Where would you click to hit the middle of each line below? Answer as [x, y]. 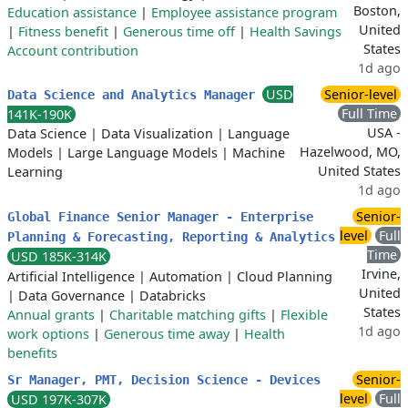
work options [48, 334]
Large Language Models [143, 153]
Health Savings [296, 31]
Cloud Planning [285, 276]
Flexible [304, 315]
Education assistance [72, 12]
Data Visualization [157, 133]
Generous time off [179, 31]
